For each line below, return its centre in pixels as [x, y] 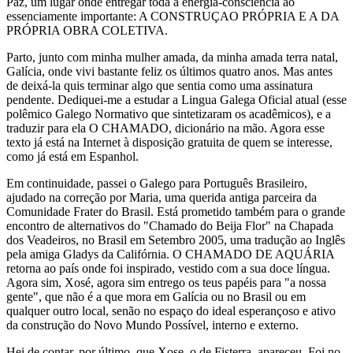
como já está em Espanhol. [72, 156]
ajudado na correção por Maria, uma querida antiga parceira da [162, 197]
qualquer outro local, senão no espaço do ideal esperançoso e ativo [171, 311]
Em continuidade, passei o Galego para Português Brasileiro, [157, 183]
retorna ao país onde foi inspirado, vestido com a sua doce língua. [168, 268]
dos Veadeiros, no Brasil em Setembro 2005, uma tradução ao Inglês [176, 240]
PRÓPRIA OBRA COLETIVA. [87, 30]
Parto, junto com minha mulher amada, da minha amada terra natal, [172, 57]
